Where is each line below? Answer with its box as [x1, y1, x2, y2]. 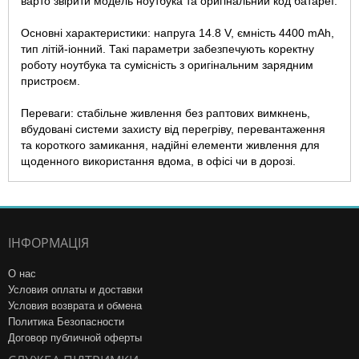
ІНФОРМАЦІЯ [8, 234, 89, 252]
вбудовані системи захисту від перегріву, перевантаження [21, 123, 325, 136]
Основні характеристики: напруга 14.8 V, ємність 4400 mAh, [21, 26, 334, 40]
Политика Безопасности [8, 316, 124, 329]
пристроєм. [21, 75, 80, 88]
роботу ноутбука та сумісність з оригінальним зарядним [21, 58, 313, 72]
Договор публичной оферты [8, 332, 142, 345]
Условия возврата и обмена [8, 300, 142, 313]
